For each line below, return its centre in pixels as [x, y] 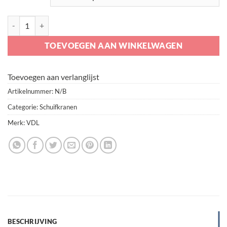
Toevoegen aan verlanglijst [53, 77]
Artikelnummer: [31, 91]
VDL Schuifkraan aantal [46, 21]
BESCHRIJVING [32, 221]
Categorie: [24, 107]
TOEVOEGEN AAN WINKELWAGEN [113, 45]
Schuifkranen [58, 107]
